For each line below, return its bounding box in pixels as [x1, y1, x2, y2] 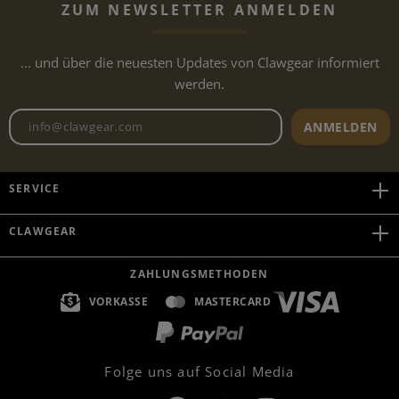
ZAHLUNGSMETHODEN [130, 266, 269, 281]
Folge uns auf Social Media [104, 362, 295, 380]
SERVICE [9, 181, 61, 196]
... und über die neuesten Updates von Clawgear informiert [20, 53, 379, 71]
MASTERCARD [194, 294, 272, 309]
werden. [175, 74, 224, 93]
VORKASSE [88, 294, 149, 309]
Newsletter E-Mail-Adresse [199, 109, 375, 129]
